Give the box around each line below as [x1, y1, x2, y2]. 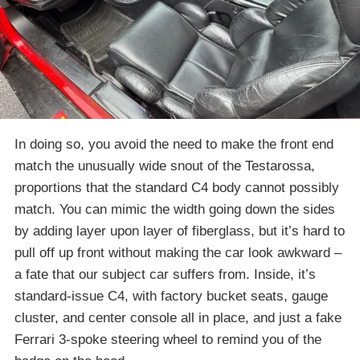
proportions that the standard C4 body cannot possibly [14, 180, 339, 196]
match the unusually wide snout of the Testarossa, [14, 158, 315, 174]
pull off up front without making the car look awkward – [14, 245, 342, 261]
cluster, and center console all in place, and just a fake [14, 310, 342, 326]
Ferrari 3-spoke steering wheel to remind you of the [14, 332, 321, 348]
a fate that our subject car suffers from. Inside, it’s [14, 267, 316, 283]
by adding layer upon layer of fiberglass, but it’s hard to [14, 223, 345, 239]
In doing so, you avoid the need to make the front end [14, 137, 333, 153]
